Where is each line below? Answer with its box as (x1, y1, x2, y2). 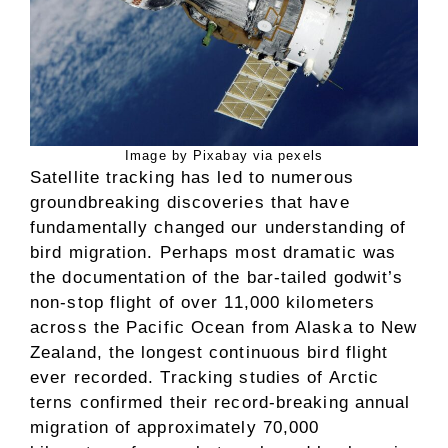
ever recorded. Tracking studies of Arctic (30, 367, 380, 387)
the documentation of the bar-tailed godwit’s (30, 267, 404, 287)
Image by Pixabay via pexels (125, 147, 323, 163)
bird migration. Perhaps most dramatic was (30, 242, 397, 262)
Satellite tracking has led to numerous (30, 167, 354, 187)
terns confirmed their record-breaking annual (30, 392, 411, 412)
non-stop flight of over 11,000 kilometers (30, 292, 376, 312)
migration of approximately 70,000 (30, 417, 320, 437)
